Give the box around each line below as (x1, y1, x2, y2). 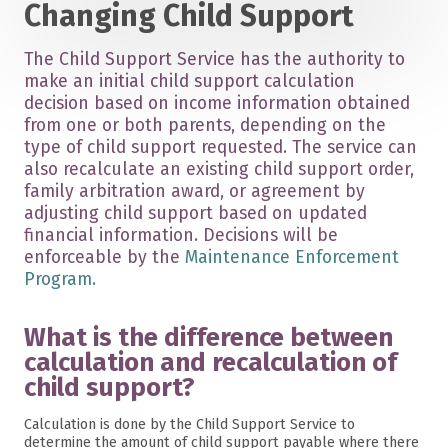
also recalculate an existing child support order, (24, 159, 414, 180)
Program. (24, 269, 96, 290)
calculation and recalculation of (24, 347, 397, 378)
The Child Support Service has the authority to (24, 49, 405, 70)
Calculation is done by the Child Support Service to (24, 416, 355, 433)
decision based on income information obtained (24, 93, 410, 114)
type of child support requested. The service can (24, 137, 417, 158)
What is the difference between (24, 322, 393, 353)
